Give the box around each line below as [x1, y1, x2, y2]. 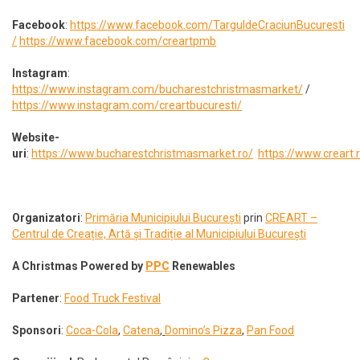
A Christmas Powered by [12, 259, 145, 272]
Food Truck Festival [64, 291, 161, 305]
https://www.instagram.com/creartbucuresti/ [12, 98, 242, 112]
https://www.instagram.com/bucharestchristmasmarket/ [12, 82, 303, 96]
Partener [12, 291, 59, 305]
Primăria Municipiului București [85, 211, 241, 224]
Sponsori [12, 323, 61, 337]
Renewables [172, 259, 235, 272]
